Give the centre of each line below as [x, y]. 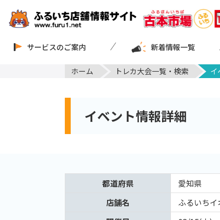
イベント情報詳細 [136, 116]
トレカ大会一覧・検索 [151, 71]
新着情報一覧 [173, 47]
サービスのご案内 [56, 47]
